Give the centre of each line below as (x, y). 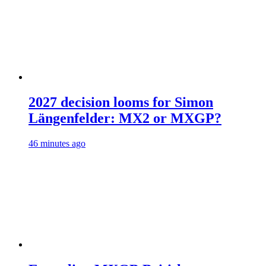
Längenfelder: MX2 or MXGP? (125, 118)
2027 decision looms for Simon (121, 102)
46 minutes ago (57, 144)
